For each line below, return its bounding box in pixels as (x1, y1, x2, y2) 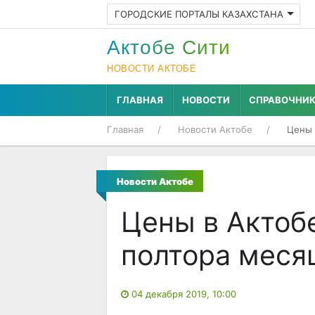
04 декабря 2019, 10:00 (131, 288, 236, 300)
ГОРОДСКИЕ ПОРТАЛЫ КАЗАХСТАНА (115, 8, 283, 20)
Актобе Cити (107, 37, 231, 58)
